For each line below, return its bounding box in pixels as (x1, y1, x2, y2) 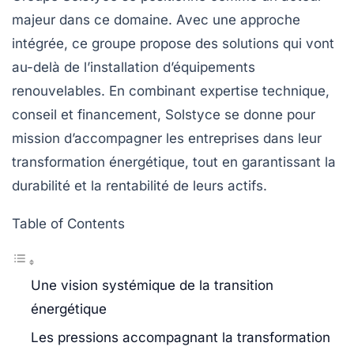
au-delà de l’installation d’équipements (12, 59, 255, 76)
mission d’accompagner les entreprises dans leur (12, 130, 322, 147)
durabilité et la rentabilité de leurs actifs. (12, 178, 267, 194)
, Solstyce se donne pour (157, 107, 315, 123)
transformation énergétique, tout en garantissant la (12, 154, 336, 171)
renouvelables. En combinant (12, 83, 200, 100)
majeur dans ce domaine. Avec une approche (12, 12, 300, 28)
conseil (12, 107, 57, 123)
